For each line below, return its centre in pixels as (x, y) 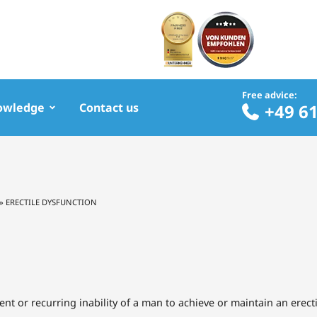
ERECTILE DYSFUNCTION (51, 202)
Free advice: (270, 95)
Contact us (109, 108)
